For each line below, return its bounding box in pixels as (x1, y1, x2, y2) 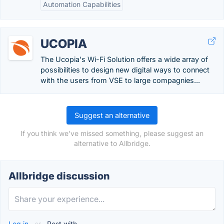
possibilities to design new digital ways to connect (40, 65, 209, 74)
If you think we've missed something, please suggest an (20, 129, 203, 137)
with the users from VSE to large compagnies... (40, 76, 200, 84)
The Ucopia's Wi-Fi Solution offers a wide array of (40, 55, 208, 63)
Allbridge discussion (8, 170, 109, 182)
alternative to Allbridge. (73, 139, 150, 147)
